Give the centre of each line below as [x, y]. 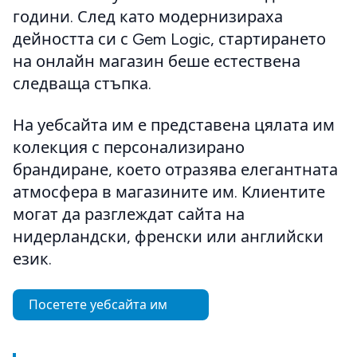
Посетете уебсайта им [100, 304]
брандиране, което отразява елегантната [175, 169]
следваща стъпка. [82, 83]
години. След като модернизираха [148, 16]
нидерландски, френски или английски [168, 236]
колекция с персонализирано [129, 147]
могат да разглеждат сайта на [129, 214]
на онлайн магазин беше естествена [157, 61]
